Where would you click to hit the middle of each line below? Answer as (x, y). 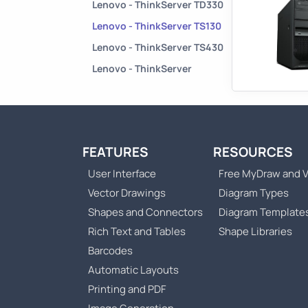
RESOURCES (253, 152)
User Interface (122, 174)
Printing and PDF (127, 289)
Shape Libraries (255, 232)
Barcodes (110, 251)
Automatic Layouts (133, 270)
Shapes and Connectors (145, 212)
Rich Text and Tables (137, 232)
